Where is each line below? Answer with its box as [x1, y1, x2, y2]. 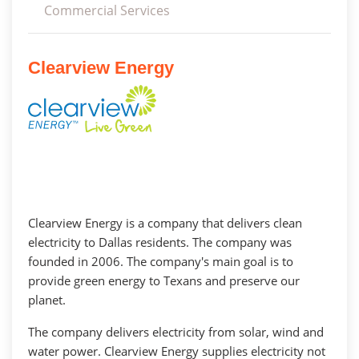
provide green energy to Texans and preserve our [28, 272, 300, 288]
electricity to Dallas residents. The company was [28, 233, 292, 250]
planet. [28, 291, 66, 308]
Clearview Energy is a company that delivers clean [28, 214, 302, 231]
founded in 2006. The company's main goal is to [28, 252, 293, 269]
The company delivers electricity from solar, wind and [28, 323, 324, 340]
